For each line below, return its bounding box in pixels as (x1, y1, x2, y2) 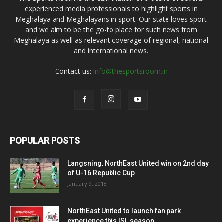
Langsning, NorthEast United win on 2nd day (67, 159, 209, 167)
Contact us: (55, 66, 93, 76)
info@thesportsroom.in (93, 66, 167, 76)
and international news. (74, 45, 148, 55)
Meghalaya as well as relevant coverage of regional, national (14, 35, 208, 45)
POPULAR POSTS (10, 135, 80, 146)
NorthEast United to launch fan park (67, 206, 181, 215)
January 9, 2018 (67, 179, 107, 187)
